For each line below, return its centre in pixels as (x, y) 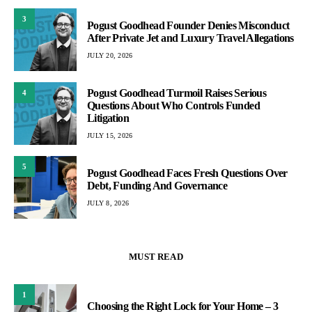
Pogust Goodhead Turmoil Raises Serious (177, 93)
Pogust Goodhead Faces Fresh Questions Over (187, 173)
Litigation (108, 118)
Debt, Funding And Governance (157, 185)
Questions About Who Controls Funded (173, 105)
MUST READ (156, 257)
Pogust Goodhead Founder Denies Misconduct (188, 25)
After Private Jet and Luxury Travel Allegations (190, 38)
